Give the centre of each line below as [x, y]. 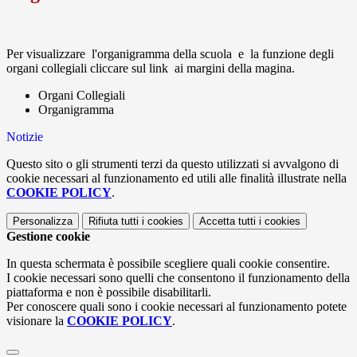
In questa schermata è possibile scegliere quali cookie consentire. [168, 264]
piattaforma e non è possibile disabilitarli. [109, 292]
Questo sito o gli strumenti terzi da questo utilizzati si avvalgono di [173, 164]
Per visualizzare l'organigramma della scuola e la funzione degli [170, 54]
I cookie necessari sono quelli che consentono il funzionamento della [178, 278]
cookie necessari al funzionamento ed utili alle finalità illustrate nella [177, 178]
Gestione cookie [48, 237]
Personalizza [43, 222]
